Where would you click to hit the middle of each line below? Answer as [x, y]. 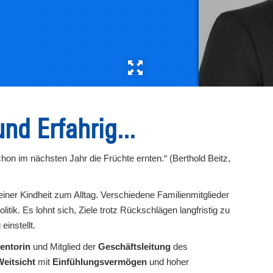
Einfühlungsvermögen [100, 261]
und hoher [168, 261]
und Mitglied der [64, 246]
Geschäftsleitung [134, 246]
